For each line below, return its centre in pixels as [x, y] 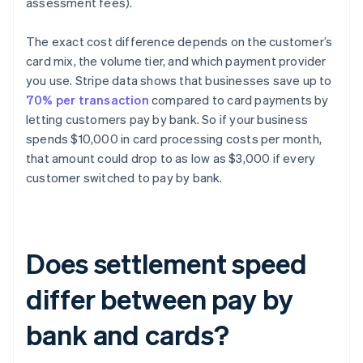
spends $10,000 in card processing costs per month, [174, 139]
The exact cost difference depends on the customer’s [179, 42]
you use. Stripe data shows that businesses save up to [179, 81]
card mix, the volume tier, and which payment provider [176, 61]
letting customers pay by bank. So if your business [167, 120]
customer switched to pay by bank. [124, 178]
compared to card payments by [239, 100]
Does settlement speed [167, 263]
